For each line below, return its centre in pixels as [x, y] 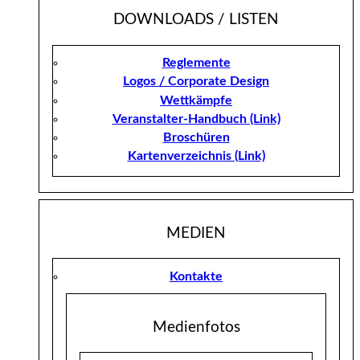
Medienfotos [196, 327]
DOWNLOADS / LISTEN [196, 20]
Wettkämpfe [196, 100]
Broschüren [196, 138]
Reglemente [196, 63]
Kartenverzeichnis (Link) [196, 156]
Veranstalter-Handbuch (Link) [196, 119]
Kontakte [196, 276]
